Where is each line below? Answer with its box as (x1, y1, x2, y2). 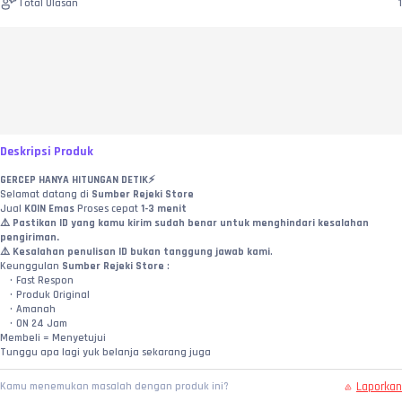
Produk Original (15, 288, 90, 302)
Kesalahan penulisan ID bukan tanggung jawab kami (13, 245, 270, 259)
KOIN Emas (24, 202, 77, 216)
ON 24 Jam (15, 317, 67, 331)
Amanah (15, 302, 56, 317)
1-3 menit (141, 202, 187, 216)
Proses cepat (77, 202, 141, 216)
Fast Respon (15, 274, 74, 288)
